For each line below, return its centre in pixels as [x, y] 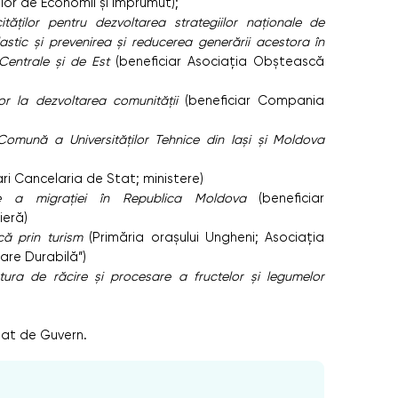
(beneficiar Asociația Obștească [220, 61]
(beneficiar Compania [251, 100]
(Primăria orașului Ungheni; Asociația [203, 237]
